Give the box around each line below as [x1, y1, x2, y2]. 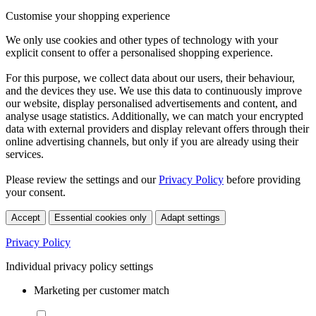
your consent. [6, 186, 66, 198]
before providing [224, 173, 300, 186]
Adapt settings [161, 212, 220, 223]
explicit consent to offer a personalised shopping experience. [6, 46, 273, 59]
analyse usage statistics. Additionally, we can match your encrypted [6, 109, 303, 122]
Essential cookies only [54, 212, 147, 223]
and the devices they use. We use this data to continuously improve [6, 84, 302, 97]
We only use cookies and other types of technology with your [6, 33, 278, 46]
